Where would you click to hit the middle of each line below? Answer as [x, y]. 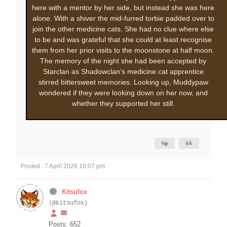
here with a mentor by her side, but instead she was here [123, 8]
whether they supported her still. [123, 104]
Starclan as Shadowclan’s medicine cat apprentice [123, 72]
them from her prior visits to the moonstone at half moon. [123, 50]
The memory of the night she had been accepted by [123, 61]
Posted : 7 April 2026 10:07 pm [63, 166]
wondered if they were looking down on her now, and [123, 93]
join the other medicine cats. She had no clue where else [123, 29]
